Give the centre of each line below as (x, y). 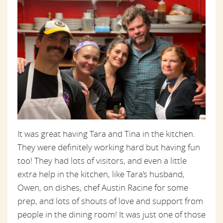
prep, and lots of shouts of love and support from (110, 201)
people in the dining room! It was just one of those (111, 215)
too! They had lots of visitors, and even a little (102, 161)
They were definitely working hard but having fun (109, 147)
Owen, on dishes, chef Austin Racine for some (103, 188)
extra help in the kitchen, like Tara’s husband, (101, 174)
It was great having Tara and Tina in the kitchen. (106, 134)
